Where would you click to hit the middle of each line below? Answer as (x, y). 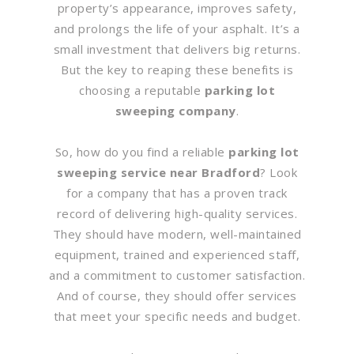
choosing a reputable (142, 90)
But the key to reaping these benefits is (177, 69)
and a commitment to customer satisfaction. (177, 275)
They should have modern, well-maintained (177, 233)
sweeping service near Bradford (158, 172)
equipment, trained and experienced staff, (177, 254)
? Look (279, 172)
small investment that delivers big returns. (177, 49)
